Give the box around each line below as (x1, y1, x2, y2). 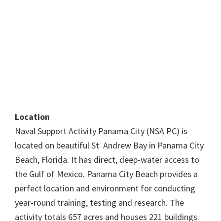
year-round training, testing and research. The (15, 197, 184, 208)
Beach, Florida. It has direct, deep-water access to (15, 154, 199, 165)
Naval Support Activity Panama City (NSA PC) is (15, 125, 187, 137)
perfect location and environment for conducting (15, 183, 195, 194)
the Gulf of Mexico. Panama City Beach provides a (15, 168, 198, 180)
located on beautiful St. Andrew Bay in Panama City (15, 140, 204, 151)
